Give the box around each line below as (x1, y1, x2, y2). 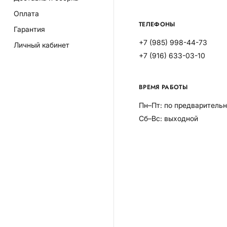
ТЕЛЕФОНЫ (138, 20, 175, 29)
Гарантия (13, 25, 45, 33)
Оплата (13, 9, 39, 18)
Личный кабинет (13, 41, 69, 49)
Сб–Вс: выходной (138, 114, 198, 123)
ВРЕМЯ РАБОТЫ (138, 83, 188, 92)
